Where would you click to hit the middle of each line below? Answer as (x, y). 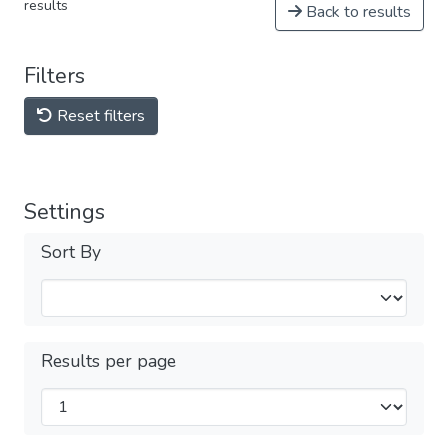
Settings (64, 212)
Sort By (71, 252)
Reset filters (99, 116)
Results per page (108, 361)
